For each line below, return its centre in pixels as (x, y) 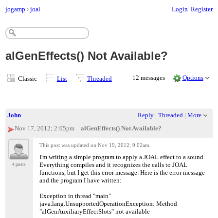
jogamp (15, 9)
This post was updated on (69, 145)
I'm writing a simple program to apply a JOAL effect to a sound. (122, 157)
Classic (27, 78)
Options (193, 77)
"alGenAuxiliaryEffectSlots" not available (95, 211)
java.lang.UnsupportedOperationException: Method (109, 203)
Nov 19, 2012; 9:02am (124, 145)
